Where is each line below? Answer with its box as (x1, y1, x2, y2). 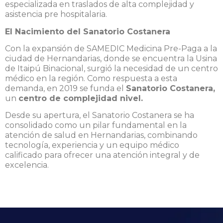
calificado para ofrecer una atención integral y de (5, 150, 200, 160)
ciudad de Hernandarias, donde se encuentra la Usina (5, 53, 217, 63)
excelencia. (5, 160, 49, 170)
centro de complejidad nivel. (18, 93, 143, 103)
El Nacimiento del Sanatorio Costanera (5, 26, 170, 36)
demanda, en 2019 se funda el (5, 83, 126, 93)
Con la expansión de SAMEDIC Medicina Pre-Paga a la (5, 43, 217, 53)
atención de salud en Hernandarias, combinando (5, 130, 198, 140)
